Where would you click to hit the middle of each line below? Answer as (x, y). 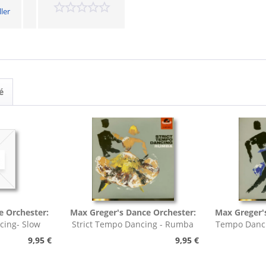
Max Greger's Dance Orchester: (133, 212)
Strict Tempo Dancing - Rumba (133, 224)
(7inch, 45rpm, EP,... (133, 236)
